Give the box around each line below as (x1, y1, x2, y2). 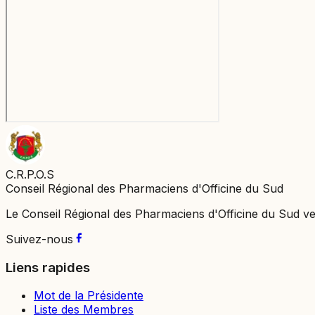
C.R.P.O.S (6, 167, 54, 181)
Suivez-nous (6, 231, 73, 246)
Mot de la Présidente (34, 288, 143, 303)
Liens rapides (6, 259, 90, 276)
